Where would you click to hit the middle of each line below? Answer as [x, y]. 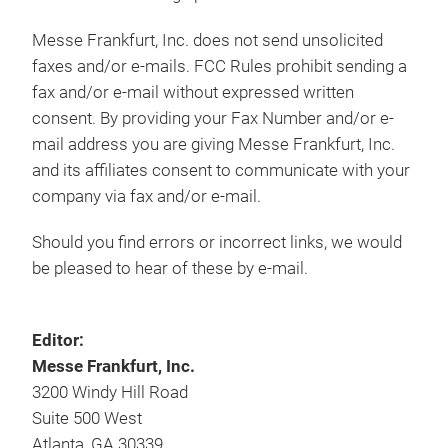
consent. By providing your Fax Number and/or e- [213, 118]
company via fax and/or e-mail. [146, 196]
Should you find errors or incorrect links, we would [217, 242]
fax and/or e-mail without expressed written [193, 92]
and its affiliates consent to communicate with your [221, 170]
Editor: [58, 340]
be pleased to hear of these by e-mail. [170, 268]
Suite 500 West [87, 418]
